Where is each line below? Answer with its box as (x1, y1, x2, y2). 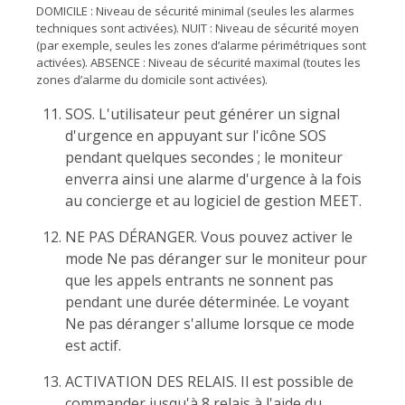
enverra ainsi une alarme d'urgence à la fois (65, 168, 362, 189)
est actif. (65, 334, 121, 355)
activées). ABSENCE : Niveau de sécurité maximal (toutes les (36, 53, 361, 71)
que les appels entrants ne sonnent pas (65, 269, 334, 290)
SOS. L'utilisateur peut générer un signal (65, 103, 340, 124)
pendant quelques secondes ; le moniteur (65, 146, 343, 167)
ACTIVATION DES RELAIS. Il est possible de (65, 371, 353, 391)
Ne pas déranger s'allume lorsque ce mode (65, 313, 354, 334)
